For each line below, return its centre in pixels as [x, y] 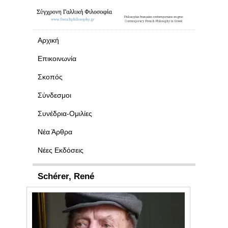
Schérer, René [68, 176]
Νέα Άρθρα [55, 132]
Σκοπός [50, 77]
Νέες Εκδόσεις [61, 150]
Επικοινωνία [57, 58]
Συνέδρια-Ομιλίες [65, 113]
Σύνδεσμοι [54, 95]
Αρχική [48, 40]
